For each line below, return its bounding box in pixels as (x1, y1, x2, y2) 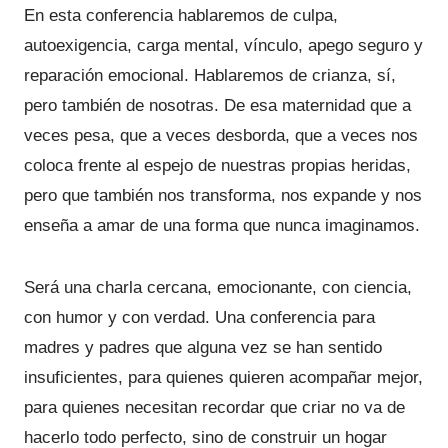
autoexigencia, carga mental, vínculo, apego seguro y (24, 36, 423, 55)
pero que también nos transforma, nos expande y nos (24, 186, 422, 205)
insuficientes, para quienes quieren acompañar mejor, (24, 368, 423, 387)
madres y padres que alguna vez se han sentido (24, 338, 382, 357)
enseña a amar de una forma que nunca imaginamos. (24, 216, 420, 235)
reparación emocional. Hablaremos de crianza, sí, (24, 66, 396, 85)
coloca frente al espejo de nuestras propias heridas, (24, 156, 411, 175)
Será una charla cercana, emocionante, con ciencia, (24, 278, 412, 297)
